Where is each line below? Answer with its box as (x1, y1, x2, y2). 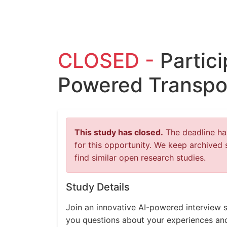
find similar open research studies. (74, 153, 206, 163)
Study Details (66, 181, 130, 193)
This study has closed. (74, 127, 163, 137)
